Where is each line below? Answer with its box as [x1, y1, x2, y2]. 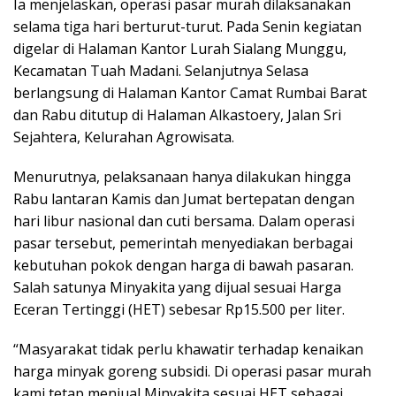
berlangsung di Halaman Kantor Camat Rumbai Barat [13, 83, 367, 103]
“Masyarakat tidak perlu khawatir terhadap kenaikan [13, 339, 363, 359]
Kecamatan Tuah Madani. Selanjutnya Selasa [13, 61, 308, 80]
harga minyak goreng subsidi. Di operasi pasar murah [13, 362, 371, 381]
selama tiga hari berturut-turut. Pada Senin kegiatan [13, 17, 362, 36]
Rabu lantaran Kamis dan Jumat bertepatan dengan [13, 189, 354, 209]
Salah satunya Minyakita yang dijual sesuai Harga [13, 278, 341, 297]
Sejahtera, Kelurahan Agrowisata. [13, 127, 234, 147]
